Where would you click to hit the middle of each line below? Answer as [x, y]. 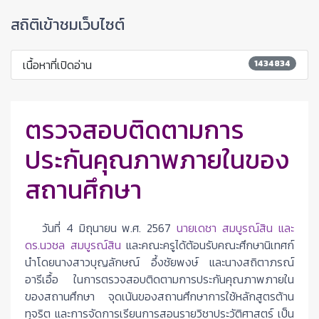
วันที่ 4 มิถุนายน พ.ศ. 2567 [101, 228]
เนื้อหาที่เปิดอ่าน [57, 65]
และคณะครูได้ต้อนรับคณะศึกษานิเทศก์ [210, 245]
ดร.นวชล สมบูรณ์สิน [75, 245]
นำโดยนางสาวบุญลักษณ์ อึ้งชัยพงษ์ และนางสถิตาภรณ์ [159, 262]
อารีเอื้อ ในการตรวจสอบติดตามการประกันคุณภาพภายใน [159, 279]
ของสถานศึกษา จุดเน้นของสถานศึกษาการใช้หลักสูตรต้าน [159, 296]
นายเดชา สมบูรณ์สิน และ [236, 228]
